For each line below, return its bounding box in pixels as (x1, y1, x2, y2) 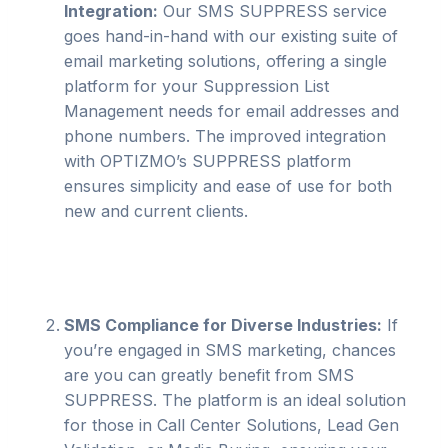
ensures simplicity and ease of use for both (64, 176, 392, 196)
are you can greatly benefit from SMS (64, 365, 354, 385)
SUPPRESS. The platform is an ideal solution (64, 390, 406, 410)
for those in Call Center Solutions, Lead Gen (64, 415, 399, 435)
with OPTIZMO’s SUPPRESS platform (64, 151, 351, 171)
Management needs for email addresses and (64, 101, 399, 121)
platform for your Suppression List (64, 76, 329, 96)
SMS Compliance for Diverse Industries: (64, 315, 382, 335)
